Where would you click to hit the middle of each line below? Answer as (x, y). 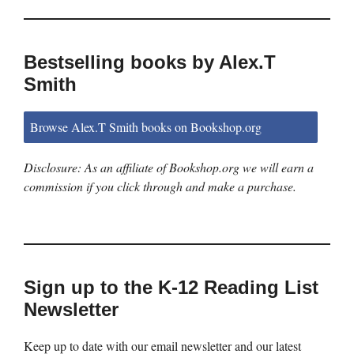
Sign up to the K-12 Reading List (171, 288)
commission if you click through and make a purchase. (160, 186)
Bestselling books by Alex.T (150, 62)
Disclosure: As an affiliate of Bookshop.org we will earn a (169, 168)
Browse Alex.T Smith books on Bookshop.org (146, 126)
